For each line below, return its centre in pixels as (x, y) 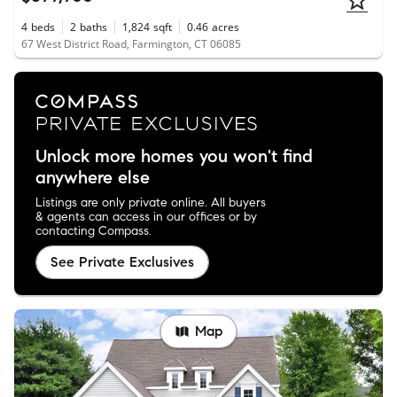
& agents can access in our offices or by (146, 216)
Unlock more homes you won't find (174, 156)
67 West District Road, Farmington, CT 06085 (131, 44)
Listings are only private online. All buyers (151, 202)
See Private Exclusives (122, 261)
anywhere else (93, 177)
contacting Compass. (93, 230)
